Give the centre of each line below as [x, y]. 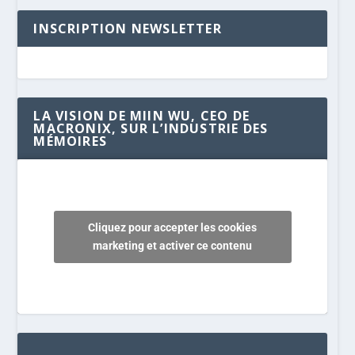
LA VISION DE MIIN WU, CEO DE [142, 115]
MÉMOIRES [71, 141]
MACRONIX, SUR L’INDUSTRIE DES [151, 128]
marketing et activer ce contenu [173, 245]
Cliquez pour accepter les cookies [173, 227]
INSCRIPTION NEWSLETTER [128, 28]
